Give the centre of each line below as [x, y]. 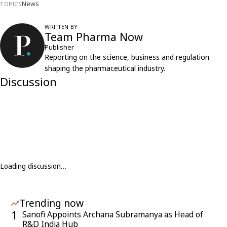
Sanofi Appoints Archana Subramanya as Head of [113, 215]
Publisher [59, 48]
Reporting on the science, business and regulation [127, 57]
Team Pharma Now [94, 37]
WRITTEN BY [61, 27]
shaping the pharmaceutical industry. [105, 68]
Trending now [51, 203]
